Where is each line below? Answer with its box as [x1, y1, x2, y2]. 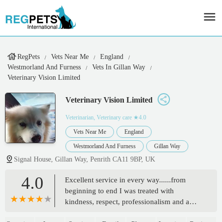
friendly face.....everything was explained [65, 209, 193, 217]
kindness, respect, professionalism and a [65, 198, 189, 206]
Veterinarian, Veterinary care [65, 114, 132, 121]
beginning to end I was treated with [65, 187, 174, 195]
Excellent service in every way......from [65, 176, 186, 184]
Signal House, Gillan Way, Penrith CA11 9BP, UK [14, 156, 155, 164]
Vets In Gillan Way [92, 63, 145, 71]
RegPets [17, 53, 40, 60]
